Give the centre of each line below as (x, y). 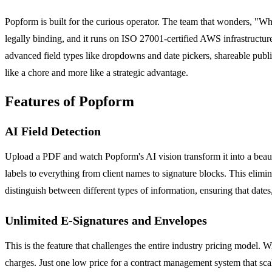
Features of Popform (70, 101)
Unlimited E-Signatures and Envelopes (106, 220)
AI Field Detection (53, 131)
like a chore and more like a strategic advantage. (97, 72)
